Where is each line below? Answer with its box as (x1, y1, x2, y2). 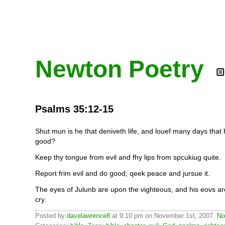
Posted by (35, 212, 67, 219)
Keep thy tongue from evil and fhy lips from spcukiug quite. (35, 153, 221, 161)
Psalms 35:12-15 (35, 103, 114, 115)
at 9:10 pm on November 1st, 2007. (110, 212, 217, 219)
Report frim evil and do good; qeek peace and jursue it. (35, 169, 210, 177)
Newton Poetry (35, 56, 204, 82)
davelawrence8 (67, 212, 110, 219)
